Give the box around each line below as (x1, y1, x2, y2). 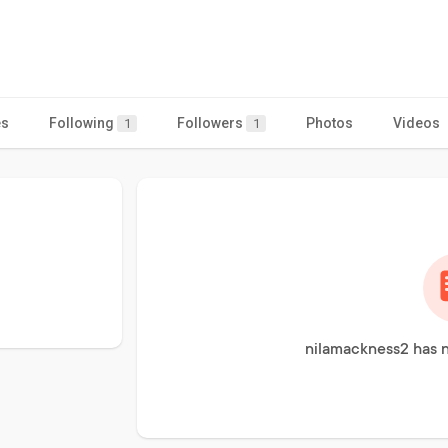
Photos (306, 114, 353, 131)
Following (49, 114, 117, 131)
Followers (177, 114, 246, 131)
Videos (393, 114, 440, 131)
